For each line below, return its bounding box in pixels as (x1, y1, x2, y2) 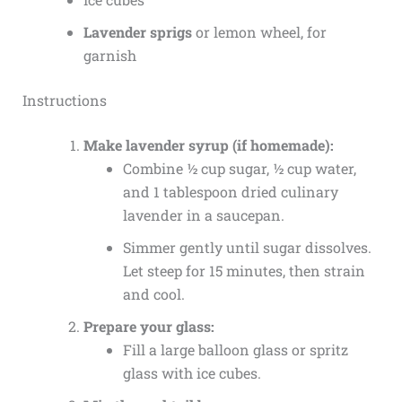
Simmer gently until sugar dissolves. (122, 237, 371, 257)
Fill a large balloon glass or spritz (122, 339, 348, 359)
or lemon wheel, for (191, 22, 327, 41)
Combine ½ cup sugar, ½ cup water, (122, 158, 356, 178)
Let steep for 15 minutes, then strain (122, 260, 365, 280)
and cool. (122, 284, 185, 303)
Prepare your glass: (83, 316, 214, 336)
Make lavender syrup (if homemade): (83, 135, 334, 154)
